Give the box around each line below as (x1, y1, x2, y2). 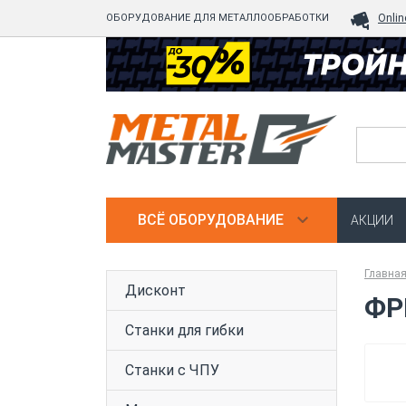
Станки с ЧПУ (125, 362, 219, 379)
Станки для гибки (125, 322, 244, 339)
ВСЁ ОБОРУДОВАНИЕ (137, 211, 284, 228)
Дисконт (125, 282, 186, 299)
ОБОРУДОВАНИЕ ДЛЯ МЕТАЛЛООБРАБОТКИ (106, 12, 329, 24)
